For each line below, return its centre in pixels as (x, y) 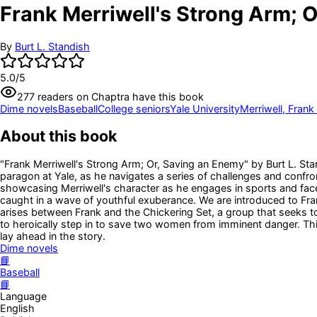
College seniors (134, 108)
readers (54, 96)
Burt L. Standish (52, 46)
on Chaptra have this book (139, 96)
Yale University (205, 108)
